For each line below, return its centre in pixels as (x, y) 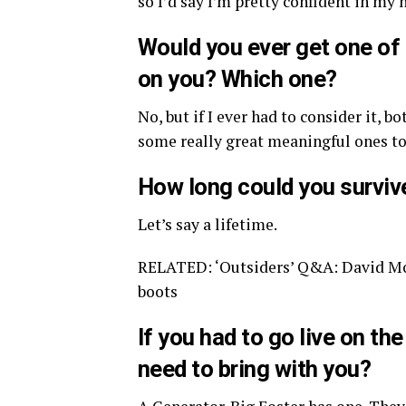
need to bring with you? (255, 369)
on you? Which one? (237, 79)
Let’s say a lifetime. (208, 224)
